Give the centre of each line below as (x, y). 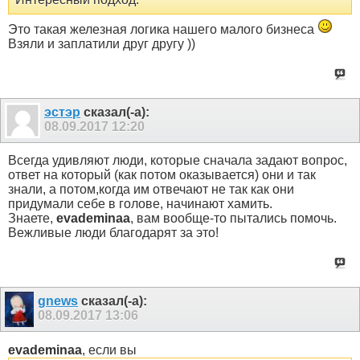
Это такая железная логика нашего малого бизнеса (163, 29)
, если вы (109, 350)
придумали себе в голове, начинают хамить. (140, 204)
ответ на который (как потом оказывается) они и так (162, 175)
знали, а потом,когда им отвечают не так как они (151, 190)
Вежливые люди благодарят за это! (113, 233)
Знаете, (32, 219)
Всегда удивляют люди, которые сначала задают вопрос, (178, 161)
